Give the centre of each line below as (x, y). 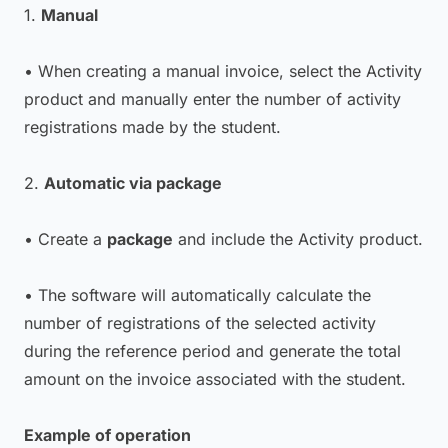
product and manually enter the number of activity (212, 99)
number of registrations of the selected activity (200, 323)
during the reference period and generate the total (212, 351)
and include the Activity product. (298, 239)
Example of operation (107, 435)
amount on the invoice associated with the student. (215, 379)
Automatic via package (133, 183)
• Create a (65, 239)
